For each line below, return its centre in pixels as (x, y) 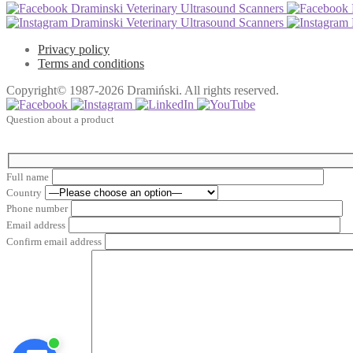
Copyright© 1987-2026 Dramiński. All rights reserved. (143, 91)
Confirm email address (54, 241)
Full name (28, 176)
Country (24, 192)
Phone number (37, 208)
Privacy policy (74, 50)
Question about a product (60, 120)
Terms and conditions (91, 64)
